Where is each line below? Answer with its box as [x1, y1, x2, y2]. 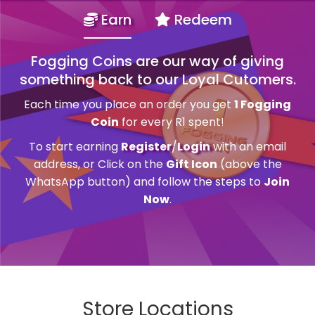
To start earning [29, 138, 121, 155]
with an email [210, 138, 286, 155]
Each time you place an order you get [24, 96, 234, 112]
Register [121, 138, 172, 155]
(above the [217, 155, 282, 172]
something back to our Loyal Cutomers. [19, 69, 296, 89]
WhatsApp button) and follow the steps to [25, 173, 264, 190]
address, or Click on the [33, 155, 166, 172]
